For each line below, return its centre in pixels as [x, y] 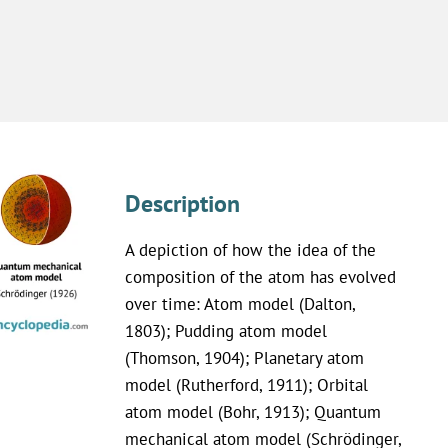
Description [182, 203]
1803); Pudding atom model [225, 330]
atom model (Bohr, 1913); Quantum [252, 411]
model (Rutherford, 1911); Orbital [246, 384]
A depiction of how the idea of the [250, 249]
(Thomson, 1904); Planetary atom [244, 357]
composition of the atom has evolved [260, 276]
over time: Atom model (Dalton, [239, 303]
